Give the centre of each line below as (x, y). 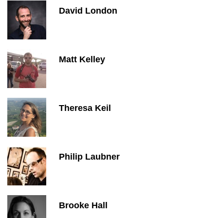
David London (88, 11)
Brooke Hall (83, 205)
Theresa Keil (85, 108)
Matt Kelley (82, 59)
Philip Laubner (89, 157)
